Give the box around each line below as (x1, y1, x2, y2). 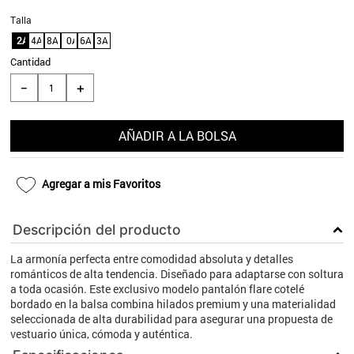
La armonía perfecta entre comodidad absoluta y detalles (9, 251, 293, 267)
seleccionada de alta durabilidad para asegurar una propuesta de (9, 311, 333, 327)
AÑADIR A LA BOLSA (118, 126, 236, 144)
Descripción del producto (12, 221, 181, 239)
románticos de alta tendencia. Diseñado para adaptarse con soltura (9, 266, 344, 282)
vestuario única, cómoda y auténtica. (9, 326, 193, 342)
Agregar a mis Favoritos (41, 175, 160, 191)
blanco (60, 40, 92, 55)
